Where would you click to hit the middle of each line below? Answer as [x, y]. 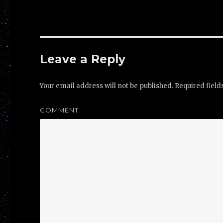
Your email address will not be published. [107, 86]
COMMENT [59, 110]
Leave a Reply [83, 59]
